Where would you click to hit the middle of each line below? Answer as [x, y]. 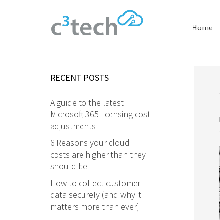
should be [69, 166]
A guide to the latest [87, 102]
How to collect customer [95, 183]
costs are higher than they [98, 154]
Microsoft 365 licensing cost [100, 114]
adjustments [73, 126]
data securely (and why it [96, 195]
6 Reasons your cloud [90, 143]
